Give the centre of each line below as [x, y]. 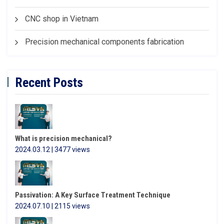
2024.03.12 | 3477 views [52, 149]
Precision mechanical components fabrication [104, 42]
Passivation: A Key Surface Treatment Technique [93, 195]
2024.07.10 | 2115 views [52, 206]
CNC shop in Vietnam [62, 19]
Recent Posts [49, 82]
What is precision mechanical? [63, 138]
